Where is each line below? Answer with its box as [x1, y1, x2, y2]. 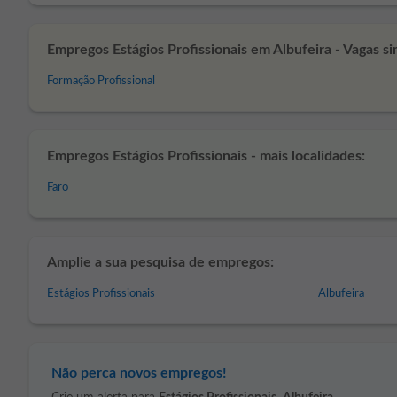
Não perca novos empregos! [51, 366, 227, 380]
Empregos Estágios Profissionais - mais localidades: [47, 149, 365, 163]
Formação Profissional [47, 75, 155, 87]
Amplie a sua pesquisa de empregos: [47, 255, 274, 269]
